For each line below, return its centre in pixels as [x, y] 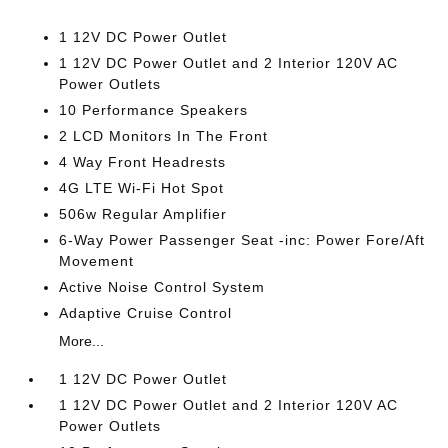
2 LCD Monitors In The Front [164, 136]
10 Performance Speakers [154, 110]
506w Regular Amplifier [143, 214]
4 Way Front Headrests [143, 162]
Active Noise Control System [162, 287]
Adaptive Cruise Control [146, 313]
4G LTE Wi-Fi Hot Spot [142, 188]
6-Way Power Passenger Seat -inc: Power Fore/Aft [242, 240]
